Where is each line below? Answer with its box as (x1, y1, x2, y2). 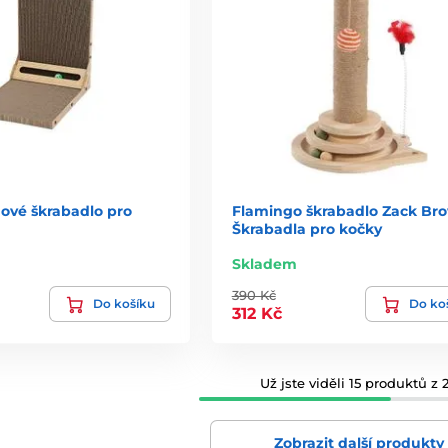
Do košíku (92, 296, 155, 312)
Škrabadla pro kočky (231, 220, 382, 239)
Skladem (231, 255, 297, 274)
